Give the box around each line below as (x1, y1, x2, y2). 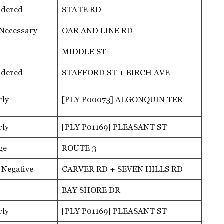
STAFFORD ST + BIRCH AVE (62, 67, 170, 77)
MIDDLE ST (62, 46, 106, 56)
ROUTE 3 (62, 143, 96, 153)
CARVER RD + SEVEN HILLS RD (62, 164, 183, 174)
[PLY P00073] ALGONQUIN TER (62, 94, 183, 104)
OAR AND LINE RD (62, 25, 133, 35)
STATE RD (62, 4, 101, 14)
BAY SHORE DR (62, 185, 120, 195)
